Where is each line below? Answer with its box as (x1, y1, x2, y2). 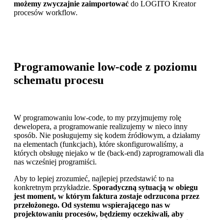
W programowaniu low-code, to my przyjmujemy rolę (14, 113, 181, 122)
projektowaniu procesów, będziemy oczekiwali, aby (14, 209, 184, 218)
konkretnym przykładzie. (14, 183, 93, 192)
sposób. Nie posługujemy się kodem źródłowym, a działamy (14, 131, 200, 139)
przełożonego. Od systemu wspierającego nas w (14, 200, 170, 209)
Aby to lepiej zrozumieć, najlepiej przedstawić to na (14, 174, 174, 183)
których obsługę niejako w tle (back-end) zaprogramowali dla (14, 148, 204, 157)
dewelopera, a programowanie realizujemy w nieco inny (14, 122, 188, 131)
